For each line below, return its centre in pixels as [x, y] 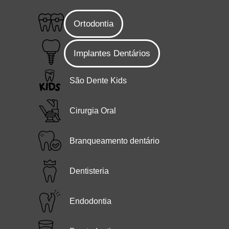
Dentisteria [89, 171]
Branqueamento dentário [115, 141]
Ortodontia [94, 24]
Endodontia [91, 201]
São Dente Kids [98, 81]
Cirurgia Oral [93, 111]
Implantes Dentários [112, 54]
